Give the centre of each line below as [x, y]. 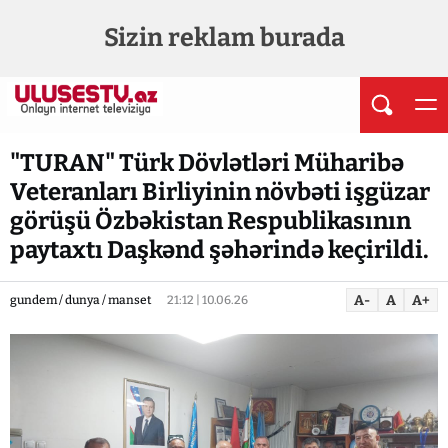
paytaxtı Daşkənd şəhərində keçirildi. [219, 250]
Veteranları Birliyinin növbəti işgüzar [220, 192]
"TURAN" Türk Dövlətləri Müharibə [207, 163]
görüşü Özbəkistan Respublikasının [210, 221]
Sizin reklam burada [224, 38]
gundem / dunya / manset [80, 300]
